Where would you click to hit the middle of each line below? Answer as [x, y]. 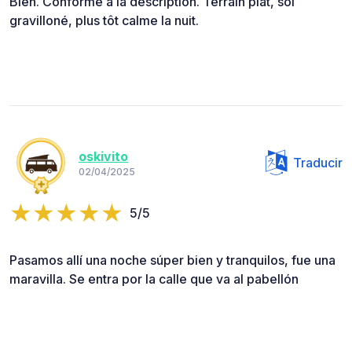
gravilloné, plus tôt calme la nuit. [104, 20]
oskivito [103, 157]
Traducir [318, 162]
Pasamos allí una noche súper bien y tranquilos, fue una [172, 260]
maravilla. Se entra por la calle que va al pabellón [154, 279]
